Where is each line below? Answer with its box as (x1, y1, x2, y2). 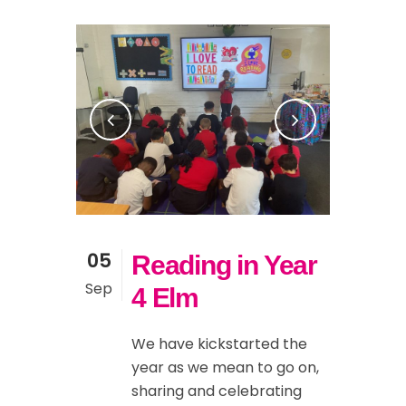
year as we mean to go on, (131, 357, 319, 379)
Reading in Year (131, 250, 318, 281)
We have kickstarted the (131, 333, 307, 355)
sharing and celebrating (131, 381, 302, 402)
